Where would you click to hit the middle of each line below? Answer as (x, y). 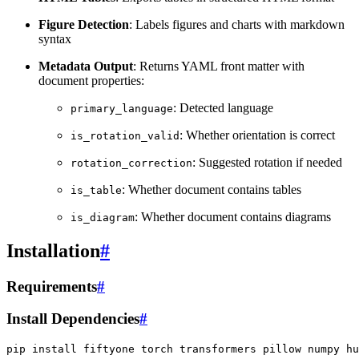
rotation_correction (131, 163)
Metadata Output (86, 66)
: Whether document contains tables (212, 189)
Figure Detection (84, 24)
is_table (96, 190)
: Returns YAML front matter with (219, 66)
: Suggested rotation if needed (267, 162)
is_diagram (103, 217)
